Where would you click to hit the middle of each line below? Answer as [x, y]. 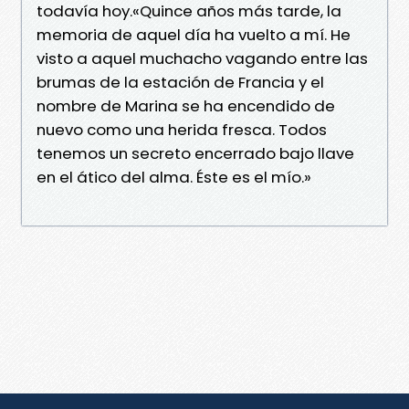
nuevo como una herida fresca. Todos [182, 129]
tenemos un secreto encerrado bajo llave [195, 153]
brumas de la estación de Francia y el [180, 82]
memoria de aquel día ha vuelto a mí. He [194, 34]
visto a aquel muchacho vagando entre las [202, 58]
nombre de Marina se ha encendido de [186, 105]
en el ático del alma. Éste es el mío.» [174, 177]
